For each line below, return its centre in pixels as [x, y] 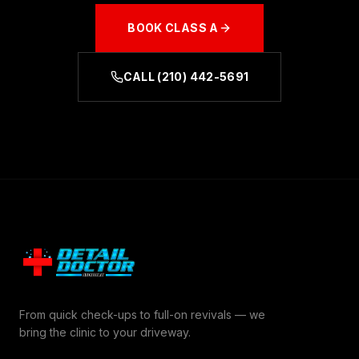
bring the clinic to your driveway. [105, 332]
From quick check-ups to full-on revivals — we [142, 315]
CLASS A [192, 28]
